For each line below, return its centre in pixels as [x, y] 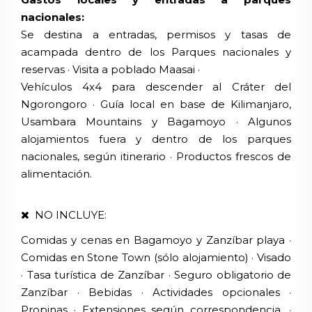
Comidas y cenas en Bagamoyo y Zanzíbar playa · [156, 240]
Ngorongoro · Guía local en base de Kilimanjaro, [156, 104]
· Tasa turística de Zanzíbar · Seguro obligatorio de [156, 274]
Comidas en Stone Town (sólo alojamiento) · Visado [156, 257]
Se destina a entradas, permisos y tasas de [156, 34]
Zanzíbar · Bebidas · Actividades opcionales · [156, 292]
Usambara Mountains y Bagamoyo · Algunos [156, 121]
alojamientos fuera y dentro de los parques [156, 139]
